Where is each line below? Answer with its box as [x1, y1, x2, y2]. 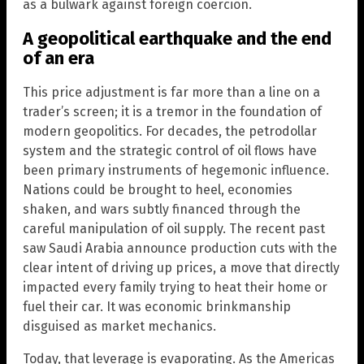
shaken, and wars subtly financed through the [23, 201, 301, 218]
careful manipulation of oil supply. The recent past [23, 221, 325, 237]
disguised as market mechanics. [23, 318, 216, 335]
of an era [23, 46, 94, 69]
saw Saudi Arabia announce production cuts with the [23, 240, 337, 257]
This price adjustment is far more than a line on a [23, 84, 320, 101]
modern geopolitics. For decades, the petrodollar [23, 123, 317, 140]
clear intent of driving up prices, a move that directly [23, 260, 340, 276]
